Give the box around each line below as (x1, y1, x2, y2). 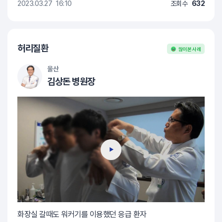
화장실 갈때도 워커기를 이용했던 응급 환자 (17, 210, 147, 220)
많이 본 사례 (178, 46, 201, 52)
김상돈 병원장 (47, 76, 95, 88)
